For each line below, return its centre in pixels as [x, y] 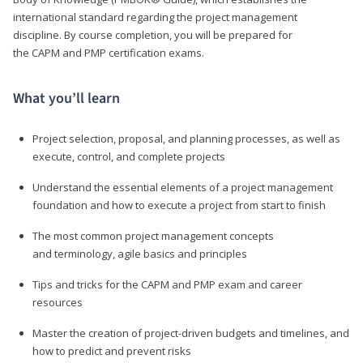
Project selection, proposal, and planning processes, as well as [186, 138]
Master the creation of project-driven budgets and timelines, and [191, 333]
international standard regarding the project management [155, 17]
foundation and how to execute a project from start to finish [179, 205]
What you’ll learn [66, 98]
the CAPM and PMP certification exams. [109, 52]
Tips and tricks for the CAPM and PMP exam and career [167, 284]
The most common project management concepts [153, 235]
